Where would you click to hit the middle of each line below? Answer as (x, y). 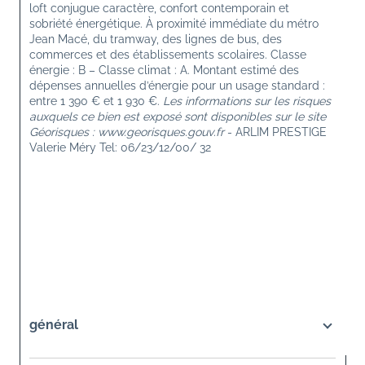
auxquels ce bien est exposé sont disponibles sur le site (179, 116)
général (54, 325)
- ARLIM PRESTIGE (277, 132)
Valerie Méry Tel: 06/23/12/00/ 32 (120, 147)
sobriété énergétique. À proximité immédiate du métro (176, 23)
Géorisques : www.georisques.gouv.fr (127, 132)
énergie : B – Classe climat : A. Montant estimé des (166, 70)
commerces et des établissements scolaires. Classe (169, 54)
